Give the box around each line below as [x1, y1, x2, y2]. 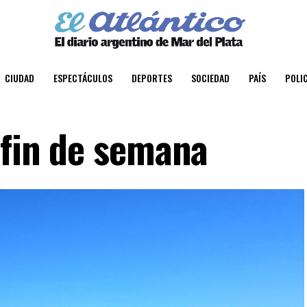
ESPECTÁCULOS [53, 70, 112, 85]
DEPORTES [132, 70, 172, 85]
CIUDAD [5, 70, 34, 85]
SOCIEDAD [191, 70, 230, 85]
